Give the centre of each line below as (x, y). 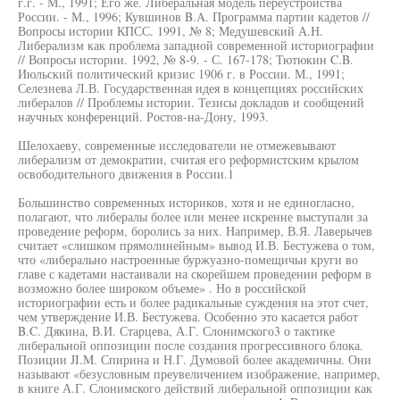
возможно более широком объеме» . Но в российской (162, 288)
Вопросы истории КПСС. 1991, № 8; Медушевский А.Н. (171, 31)
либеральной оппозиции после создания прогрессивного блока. (191, 345)
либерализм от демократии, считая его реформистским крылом (188, 159)
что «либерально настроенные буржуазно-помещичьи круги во (188, 259)
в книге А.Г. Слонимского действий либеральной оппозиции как (195, 388)
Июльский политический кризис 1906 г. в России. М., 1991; (181, 74)
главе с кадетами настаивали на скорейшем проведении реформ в (195, 274)
